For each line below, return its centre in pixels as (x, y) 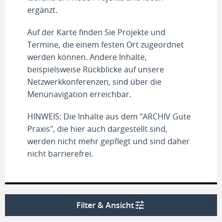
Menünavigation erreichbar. (79, 94)
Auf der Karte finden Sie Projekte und (96, 32)
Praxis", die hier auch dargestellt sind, (97, 129)
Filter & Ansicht (105, 205)
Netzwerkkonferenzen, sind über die (94, 82)
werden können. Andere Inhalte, (87, 57)
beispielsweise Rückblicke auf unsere (96, 69)
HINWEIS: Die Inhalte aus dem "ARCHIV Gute (109, 116)
